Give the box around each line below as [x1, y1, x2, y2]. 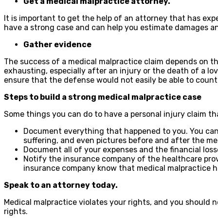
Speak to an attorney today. [4, 180, 119, 190]
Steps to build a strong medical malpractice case [4, 92, 203, 102]
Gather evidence [23, 39, 93, 49]
